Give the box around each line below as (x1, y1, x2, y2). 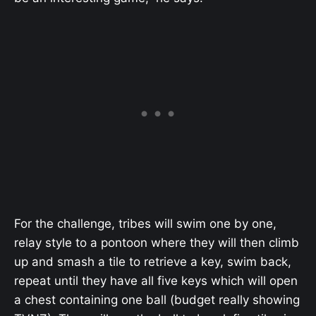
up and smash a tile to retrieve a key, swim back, (14, 254, 291, 269)
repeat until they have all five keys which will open (14, 273, 298, 288)
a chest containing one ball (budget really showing (14, 292, 300, 307)
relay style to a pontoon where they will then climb (14, 235, 299, 250)
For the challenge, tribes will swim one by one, (14, 216, 276, 231)
